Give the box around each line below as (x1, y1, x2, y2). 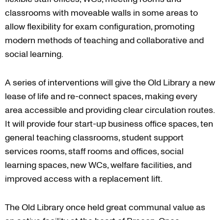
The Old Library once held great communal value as (5, 201, 205, 214)
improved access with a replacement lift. (5, 172, 163, 185)
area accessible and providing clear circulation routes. (5, 104, 215, 116)
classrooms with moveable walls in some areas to (5, 6, 198, 19)
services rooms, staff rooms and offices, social (5, 145, 184, 158)
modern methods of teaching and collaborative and (5, 34, 204, 47)
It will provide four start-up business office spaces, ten (5, 117, 213, 130)
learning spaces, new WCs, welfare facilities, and (5, 159, 192, 171)
